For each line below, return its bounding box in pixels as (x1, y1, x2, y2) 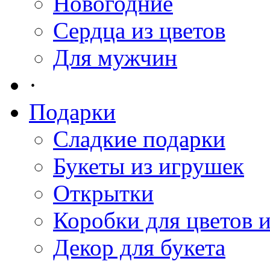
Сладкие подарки (53, 126, 225, 152)
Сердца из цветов (53, 17, 225, 43)
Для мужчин (53, 45, 177, 71)
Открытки (53, 180, 154, 206)
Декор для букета (53, 234, 225, 260)
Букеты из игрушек (53, 153, 244, 179)
